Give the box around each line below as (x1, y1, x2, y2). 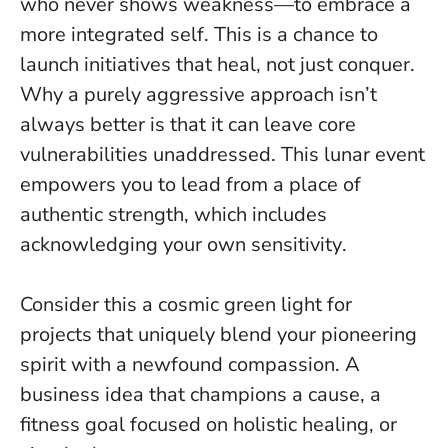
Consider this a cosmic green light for (20, 290, 352, 318)
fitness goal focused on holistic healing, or (20, 410, 397, 438)
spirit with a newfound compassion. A (20, 350, 360, 378)
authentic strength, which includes (20, 200, 327, 228)
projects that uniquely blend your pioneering (20, 320, 417, 348)
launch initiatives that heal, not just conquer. (20, 50, 415, 78)
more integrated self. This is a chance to (20, 20, 378, 48)
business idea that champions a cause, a (20, 380, 381, 408)
